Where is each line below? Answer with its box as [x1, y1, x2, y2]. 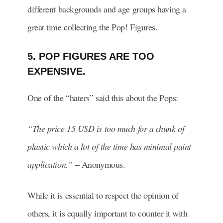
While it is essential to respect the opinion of [27, 189, 179, 201]
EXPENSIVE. [27, 65, 86, 77]
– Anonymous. [72, 158, 125, 170]
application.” [27, 158, 73, 170]
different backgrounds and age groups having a [27, 2, 186, 15]
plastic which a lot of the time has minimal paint [27, 140, 191, 152]
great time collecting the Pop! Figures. [27, 20, 158, 33]
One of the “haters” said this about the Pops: [27, 91, 178, 104]
